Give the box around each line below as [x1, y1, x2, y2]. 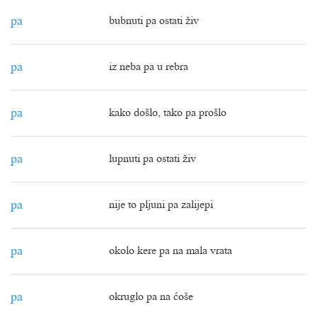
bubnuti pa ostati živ [109, 16, 199, 26]
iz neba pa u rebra [109, 62, 188, 72]
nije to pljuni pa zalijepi [109, 200, 213, 210]
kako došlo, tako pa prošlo [109, 108, 226, 118]
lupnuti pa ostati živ [109, 154, 196, 164]
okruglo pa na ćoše [109, 292, 193, 302]
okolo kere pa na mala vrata [109, 246, 232, 256]
